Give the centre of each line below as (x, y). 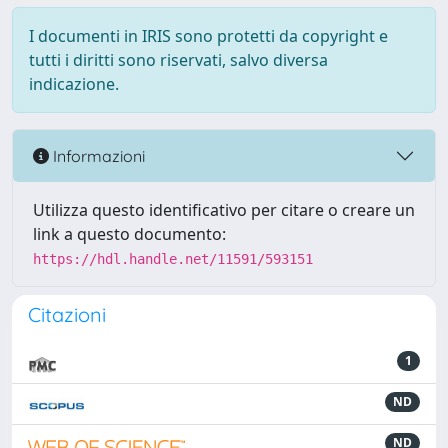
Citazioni (67, 314)
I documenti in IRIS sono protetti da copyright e (208, 36)
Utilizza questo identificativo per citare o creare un (224, 210)
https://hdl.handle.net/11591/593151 (173, 259)
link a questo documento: (129, 234)
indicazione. (74, 84)
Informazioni (97, 155)
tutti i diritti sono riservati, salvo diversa (178, 60)
